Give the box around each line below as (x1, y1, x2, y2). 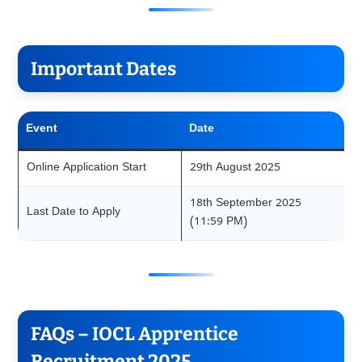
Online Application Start (26, 160, 146, 176)
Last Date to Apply (26, 204, 120, 221)
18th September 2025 (189, 196, 301, 212)
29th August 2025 (189, 160, 280, 176)
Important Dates (30, 57, 176, 80)
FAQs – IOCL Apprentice (30, 322, 238, 345)
